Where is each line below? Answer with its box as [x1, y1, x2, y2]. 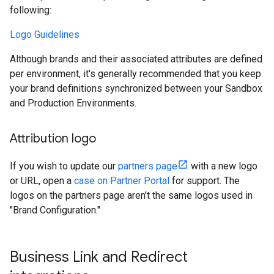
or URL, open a [10, 175, 74, 187]
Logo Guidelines [10, 29, 80, 40]
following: [10, 4, 51, 16]
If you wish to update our [10, 160, 118, 172]
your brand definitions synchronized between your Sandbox [10, 83, 262, 94]
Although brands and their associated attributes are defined [10, 53, 262, 65]
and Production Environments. [10, 97, 136, 109]
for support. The [169, 175, 240, 187]
